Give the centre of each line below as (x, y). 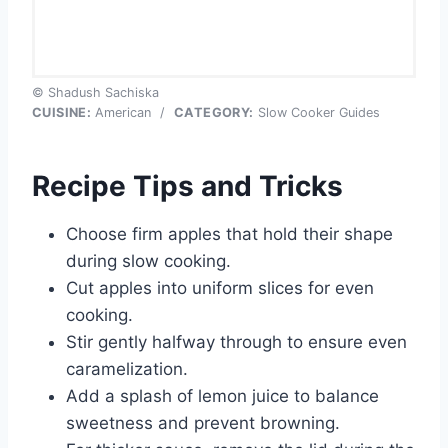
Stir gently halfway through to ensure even (236, 341)
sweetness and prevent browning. (203, 422)
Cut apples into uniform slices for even (220, 287)
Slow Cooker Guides (316, 112)
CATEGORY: (214, 112)
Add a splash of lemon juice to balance (222, 395)
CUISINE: (62, 112)
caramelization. (127, 368)
